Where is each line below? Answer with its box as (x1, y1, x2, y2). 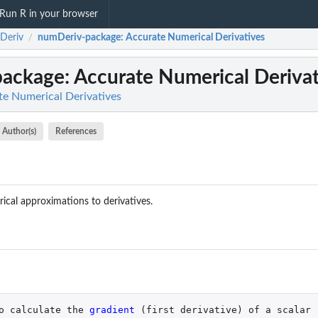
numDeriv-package (38, 33, 121, 43)
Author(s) (1, 127, 36, 136)
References (55, 127, 97, 136)
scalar (276, 304, 311, 315)
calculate (9, 304, 61, 315)
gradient (89, 304, 141, 315)
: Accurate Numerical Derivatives (121, 33, 265, 43)
